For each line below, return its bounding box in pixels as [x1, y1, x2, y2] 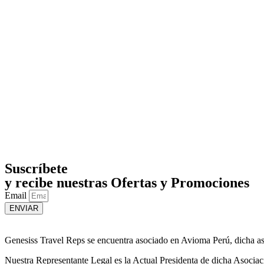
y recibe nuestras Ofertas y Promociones [5, 174, 249, 190]
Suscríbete [5, 160, 68, 176]
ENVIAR [9, 203, 38, 213]
